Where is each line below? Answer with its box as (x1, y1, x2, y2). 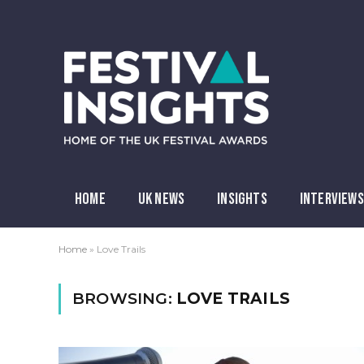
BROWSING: (72, 289, 176, 308)
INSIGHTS (217, 189, 267, 209)
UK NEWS (137, 189, 185, 209)
